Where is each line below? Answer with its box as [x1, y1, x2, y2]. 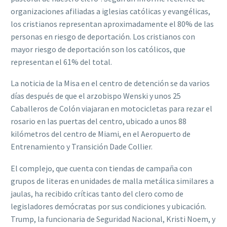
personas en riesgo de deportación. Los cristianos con [11, 31, 195, 42]
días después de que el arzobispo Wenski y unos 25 [11, 91, 181, 101]
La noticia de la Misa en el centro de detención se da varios [11, 78, 210, 89]
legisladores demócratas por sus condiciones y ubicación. [11, 201, 206, 211]
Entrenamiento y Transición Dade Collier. [11, 141, 153, 152]
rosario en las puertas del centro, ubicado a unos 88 [11, 116, 186, 127]
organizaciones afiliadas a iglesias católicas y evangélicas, [11, 6, 210, 16]
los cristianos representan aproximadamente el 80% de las [11, 18, 214, 29]
